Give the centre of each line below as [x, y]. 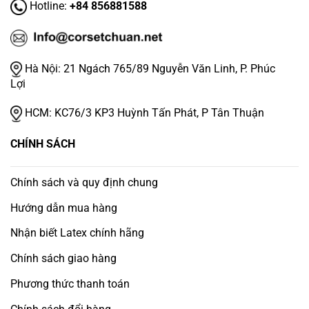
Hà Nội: [43, 68]
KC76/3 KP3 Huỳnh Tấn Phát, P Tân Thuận [159, 113]
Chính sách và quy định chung [84, 182]
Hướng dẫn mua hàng [64, 208]
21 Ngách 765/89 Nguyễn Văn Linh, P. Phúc [169, 68]
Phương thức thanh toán [70, 283]
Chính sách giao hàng [63, 259]
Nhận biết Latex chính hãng [77, 233]
